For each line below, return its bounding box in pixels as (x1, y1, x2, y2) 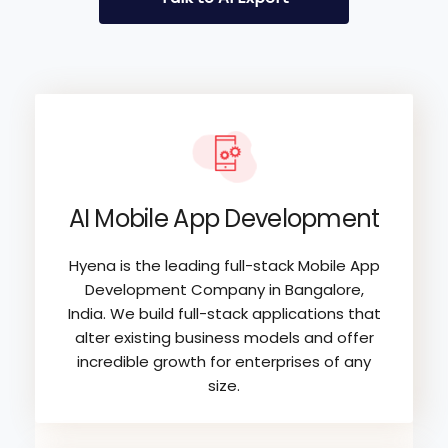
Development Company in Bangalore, (84, 278, 364, 300)
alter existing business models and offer (74, 326, 374, 348)
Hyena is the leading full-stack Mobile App (68, 254, 380, 276)
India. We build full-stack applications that (67, 302, 381, 324)
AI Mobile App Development (68, 201, 380, 235)
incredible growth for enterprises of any (77, 350, 371, 372)
